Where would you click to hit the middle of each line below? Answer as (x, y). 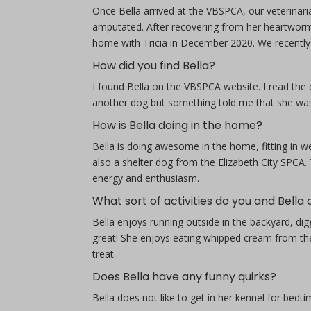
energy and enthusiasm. (145, 178)
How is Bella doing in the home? (177, 125)
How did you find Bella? (153, 66)
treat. (104, 254)
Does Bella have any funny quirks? (184, 277)
